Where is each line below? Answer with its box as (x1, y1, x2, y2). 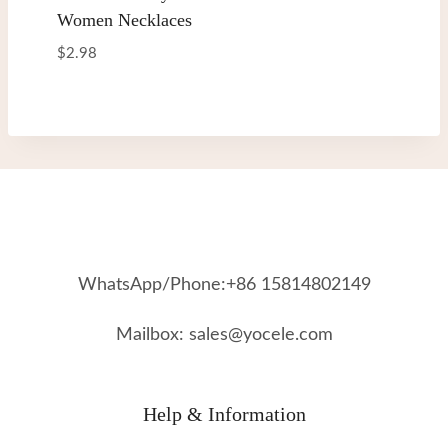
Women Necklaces (57, 9, 192, 30)
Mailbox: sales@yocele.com (115, 325, 333, 344)
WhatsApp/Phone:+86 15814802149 (77, 275, 371, 294)
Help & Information (142, 402, 306, 425)
